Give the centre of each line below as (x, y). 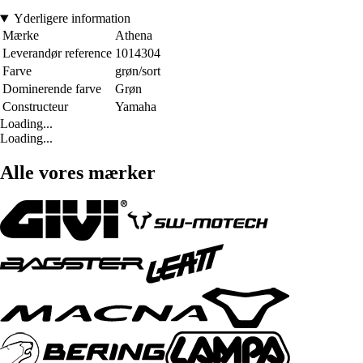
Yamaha (136, 107)
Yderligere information (72, 19)
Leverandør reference (57, 53)
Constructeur (35, 107)
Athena (134, 36)
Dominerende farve (52, 89)
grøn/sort (138, 71)
